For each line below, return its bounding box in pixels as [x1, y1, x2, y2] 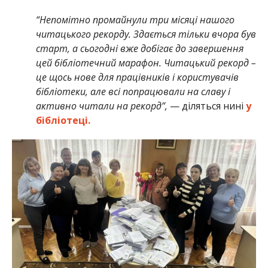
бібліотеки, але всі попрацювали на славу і [35, 85, 230, 99]
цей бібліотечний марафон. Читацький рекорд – [35, 56, 256, 70]
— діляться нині [167, 99, 246, 113]
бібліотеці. [35, 114, 90, 127]
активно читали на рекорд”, [35, 99, 167, 113]
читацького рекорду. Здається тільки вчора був [35, 28, 256, 41]
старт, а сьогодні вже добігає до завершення [35, 42, 243, 56]
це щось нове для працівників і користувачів [35, 71, 239, 84]
